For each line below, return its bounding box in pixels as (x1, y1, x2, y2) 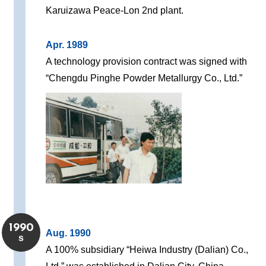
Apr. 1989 (46, 40, 88, 50)
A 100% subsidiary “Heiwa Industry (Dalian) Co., (46, 245, 249, 255)
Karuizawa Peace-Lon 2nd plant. (46, 5, 184, 16)
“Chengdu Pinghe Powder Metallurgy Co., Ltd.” (46, 73, 243, 84)
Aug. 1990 (46, 228, 91, 239)
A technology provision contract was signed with (46, 56, 248, 67)
